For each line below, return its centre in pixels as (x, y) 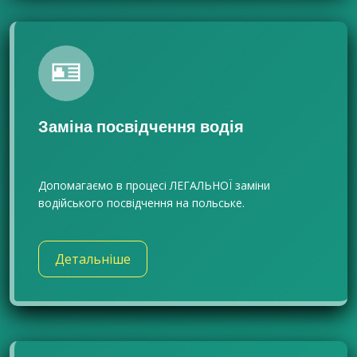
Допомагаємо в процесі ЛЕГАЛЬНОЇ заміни (154, 185)
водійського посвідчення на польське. (141, 203)
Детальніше (93, 259)
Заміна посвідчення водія (141, 127)
